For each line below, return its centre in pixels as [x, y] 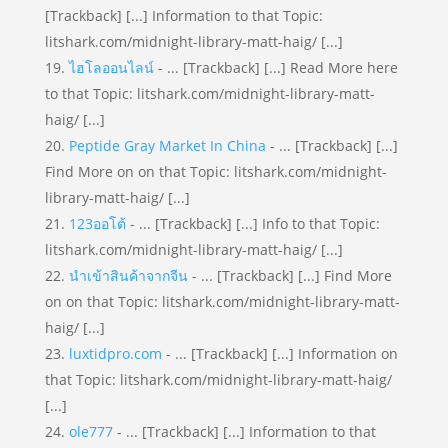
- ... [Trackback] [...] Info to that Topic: [252, 223]
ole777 [90, 431]
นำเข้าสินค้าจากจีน [128, 275]
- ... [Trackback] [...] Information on [279, 353]
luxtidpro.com [115, 353]
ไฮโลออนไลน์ [111, 67]
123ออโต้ [97, 223]
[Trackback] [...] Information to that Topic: [183, 15]
